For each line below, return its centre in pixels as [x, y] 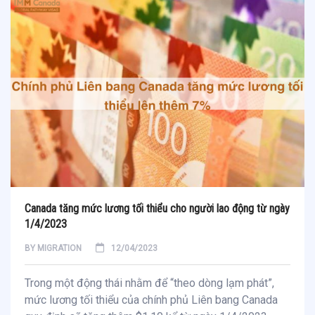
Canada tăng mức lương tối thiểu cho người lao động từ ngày [157, 208]
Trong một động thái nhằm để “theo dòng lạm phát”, [149, 283]
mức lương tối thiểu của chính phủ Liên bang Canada [151, 300]
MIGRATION [59, 248]
